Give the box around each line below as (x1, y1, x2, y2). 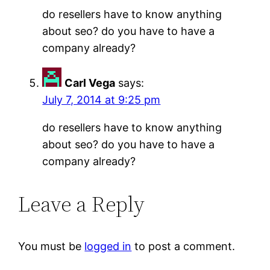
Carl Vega (64, 76, 116, 89)
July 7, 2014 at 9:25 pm (42, 93, 161, 106)
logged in (84, 239, 132, 253)
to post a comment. (131, 239, 236, 253)
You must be (18, 239, 85, 253)
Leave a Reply (18, 189, 145, 219)
